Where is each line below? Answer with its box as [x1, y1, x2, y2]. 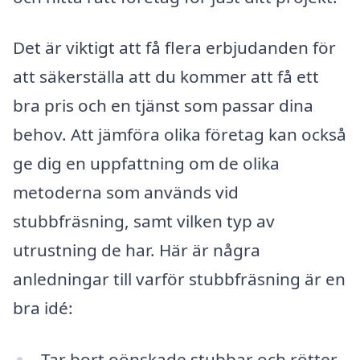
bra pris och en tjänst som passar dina [13, 94, 313, 117]
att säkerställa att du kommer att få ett [13, 65, 319, 88]
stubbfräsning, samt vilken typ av [13, 210, 275, 233]
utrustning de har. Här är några [13, 239, 260, 262]
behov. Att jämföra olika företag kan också [13, 123, 346, 146]
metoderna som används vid [13, 181, 239, 204]
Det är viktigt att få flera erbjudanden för [13, 36, 336, 59]
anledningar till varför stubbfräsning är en [13, 268, 346, 291]
